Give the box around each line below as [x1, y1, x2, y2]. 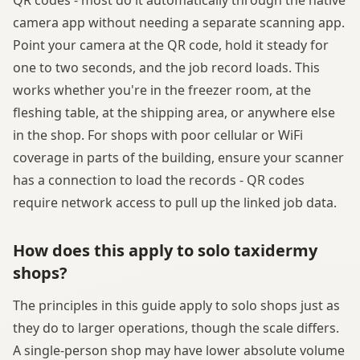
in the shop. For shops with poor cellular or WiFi [13, 125, 303, 144]
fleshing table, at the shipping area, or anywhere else [13, 103, 335, 121]
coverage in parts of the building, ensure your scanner [13, 148, 344, 166]
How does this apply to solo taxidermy [13, 239, 317, 261]
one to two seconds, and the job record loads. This [13, 58, 320, 76]
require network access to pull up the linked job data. [13, 193, 337, 211]
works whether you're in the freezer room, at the [13, 80, 311, 99]
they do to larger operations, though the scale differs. [13, 318, 339, 337]
